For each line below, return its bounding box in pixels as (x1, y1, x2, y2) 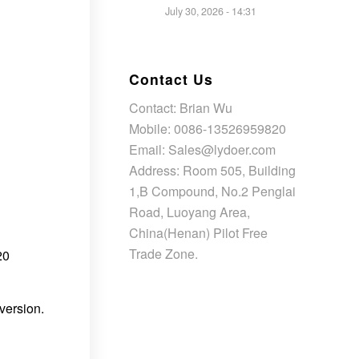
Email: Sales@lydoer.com (129, 139, 276, 159)
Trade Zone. (129, 244, 198, 263)
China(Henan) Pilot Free (129, 223, 268, 242)
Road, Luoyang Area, (129, 202, 250, 221)
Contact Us (129, 69, 213, 89)
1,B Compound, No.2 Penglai (129, 181, 296, 200)
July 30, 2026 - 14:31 (165, 4, 256, 18)
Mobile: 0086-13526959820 (129, 119, 286, 138)
